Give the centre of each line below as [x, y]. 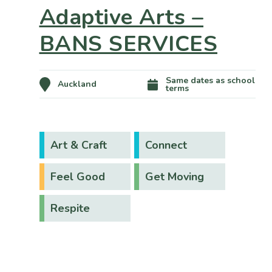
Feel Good [77, 177]
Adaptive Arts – [121, 18]
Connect [166, 145]
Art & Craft [78, 145]
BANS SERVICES [128, 44]
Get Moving [174, 177]
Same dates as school [210, 80]
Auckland [77, 84]
